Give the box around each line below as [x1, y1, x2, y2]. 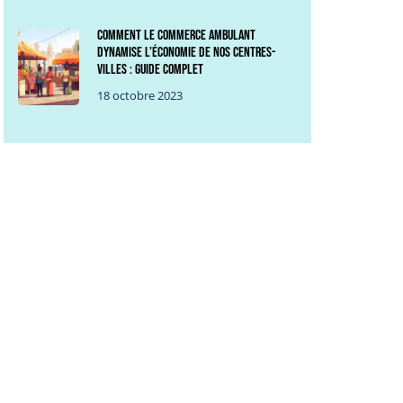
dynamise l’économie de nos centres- [97, 44, 276, 62]
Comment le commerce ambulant [97, 27, 256, 45]
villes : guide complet [97, 61, 204, 79]
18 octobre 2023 [97, 87, 184, 104]
